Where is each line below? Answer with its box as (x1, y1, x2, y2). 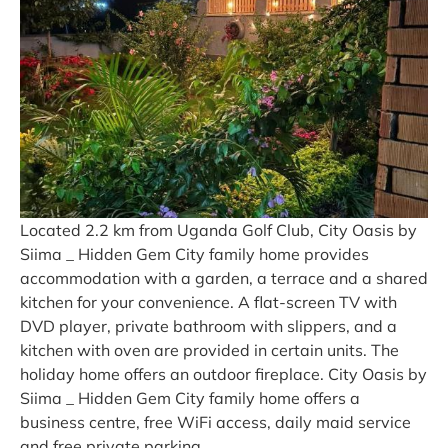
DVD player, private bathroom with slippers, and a (20, 315, 397, 336)
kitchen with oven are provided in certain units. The (20, 339, 399, 360)
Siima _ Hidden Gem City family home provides (20, 243, 369, 264)
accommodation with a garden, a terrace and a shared (20, 267, 428, 288)
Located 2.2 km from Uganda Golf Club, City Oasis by (20, 219, 417, 240)
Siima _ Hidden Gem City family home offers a (20, 387, 360, 408)
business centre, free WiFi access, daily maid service (20, 411, 411, 432)
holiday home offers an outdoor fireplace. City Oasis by (20, 363, 427, 384)
